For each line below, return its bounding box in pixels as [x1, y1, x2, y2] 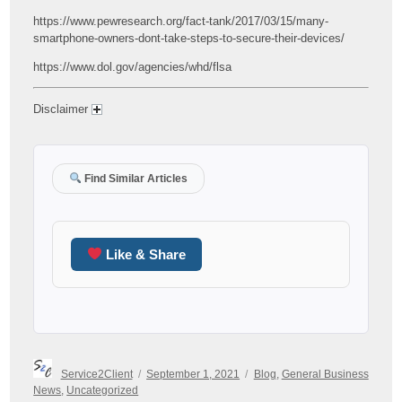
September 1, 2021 [146, 367, 240, 380]
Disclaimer [33, 101, 92, 116]
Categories [252, 361, 307, 373]
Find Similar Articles [81, 171, 188, 184]
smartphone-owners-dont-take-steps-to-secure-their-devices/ [33, 31, 345, 45]
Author [57, 361, 90, 373]
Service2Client [60, 367, 133, 380]
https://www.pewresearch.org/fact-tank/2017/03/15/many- [33, 13, 329, 28]
